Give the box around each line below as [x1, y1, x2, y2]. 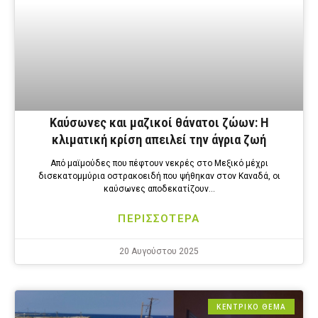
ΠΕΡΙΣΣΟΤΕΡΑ [118, 212, 200, 226]
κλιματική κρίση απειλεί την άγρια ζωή [52, 131, 266, 148]
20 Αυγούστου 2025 [119, 246, 199, 257]
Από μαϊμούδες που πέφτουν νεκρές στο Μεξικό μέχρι [50, 158, 268, 169]
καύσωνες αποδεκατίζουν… [103, 184, 215, 194]
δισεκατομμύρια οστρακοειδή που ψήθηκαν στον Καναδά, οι [38, 171, 280, 182]
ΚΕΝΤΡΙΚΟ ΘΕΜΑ [216, 302, 286, 312]
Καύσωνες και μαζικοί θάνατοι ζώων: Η [49, 114, 269, 131]
